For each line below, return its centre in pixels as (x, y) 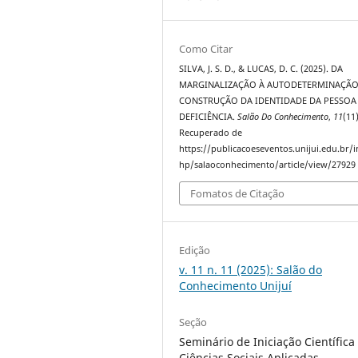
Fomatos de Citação (238, 193)
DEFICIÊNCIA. (209, 117)
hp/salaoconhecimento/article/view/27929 (268, 165)
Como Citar (206, 49)
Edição (195, 250)
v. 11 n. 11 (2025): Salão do (251, 269)
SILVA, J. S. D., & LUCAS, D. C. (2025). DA (261, 69)
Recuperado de (211, 133)
